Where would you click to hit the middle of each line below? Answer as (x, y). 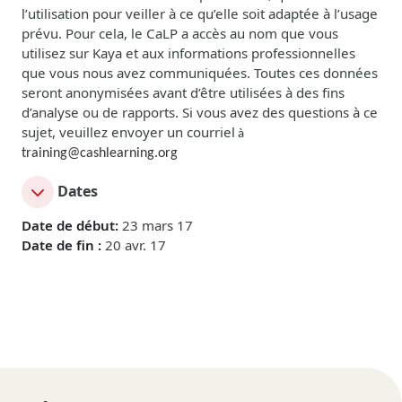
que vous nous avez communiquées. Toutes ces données (200, 72)
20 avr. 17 (134, 245)
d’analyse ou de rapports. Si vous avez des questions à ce (200, 112)
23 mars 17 (156, 225)
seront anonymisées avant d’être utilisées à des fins (183, 92)
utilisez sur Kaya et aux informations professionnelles (188, 52)
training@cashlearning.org (100, 153)
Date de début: (70, 225)
